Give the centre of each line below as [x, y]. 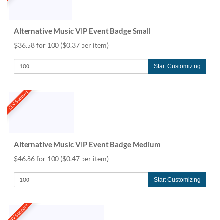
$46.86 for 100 [37, 158]
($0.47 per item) [84, 158]
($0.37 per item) [84, 45]
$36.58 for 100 [37, 45]
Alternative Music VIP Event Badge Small [82, 31]
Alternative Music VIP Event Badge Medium [87, 144]
